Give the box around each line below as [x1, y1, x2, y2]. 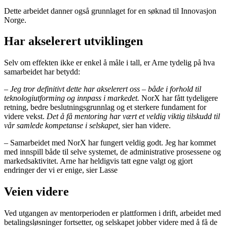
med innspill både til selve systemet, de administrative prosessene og [4, 147, 221, 157]
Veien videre [4, 185, 72, 199]
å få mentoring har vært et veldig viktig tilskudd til [58, 112, 220, 121]
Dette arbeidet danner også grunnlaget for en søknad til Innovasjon [4, 6, 216, 15]
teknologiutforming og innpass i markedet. [4, 94, 141, 103]
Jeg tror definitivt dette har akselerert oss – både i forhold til [10, 85, 201, 94]
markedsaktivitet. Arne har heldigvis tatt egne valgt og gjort [4, 157, 193, 166]
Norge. [4, 15, 28, 24]
